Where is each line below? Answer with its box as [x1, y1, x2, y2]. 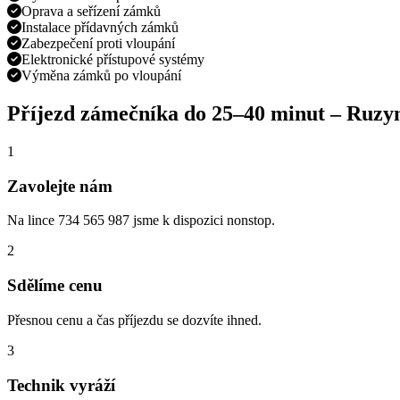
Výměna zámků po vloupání [21, 68, 181, 84]
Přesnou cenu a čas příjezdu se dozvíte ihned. [7, 312, 262, 328]
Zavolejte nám [7, 176, 112, 196]
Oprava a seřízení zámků [21, 4, 161, 20]
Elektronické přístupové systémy [21, 52, 204, 68]
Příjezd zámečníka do [7, 102, 212, 126]
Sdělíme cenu [7, 276, 103, 296]
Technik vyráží [7, 375, 115, 395]
